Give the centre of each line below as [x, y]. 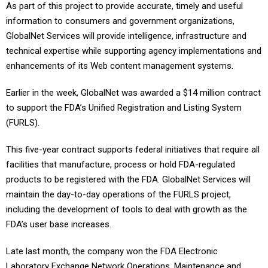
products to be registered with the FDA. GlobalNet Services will [128, 179]
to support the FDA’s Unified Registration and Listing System [124, 108]
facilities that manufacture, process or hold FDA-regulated [121, 165]
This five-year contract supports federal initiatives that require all [133, 150]
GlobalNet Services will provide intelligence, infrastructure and [126, 36]
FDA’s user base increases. [59, 224]
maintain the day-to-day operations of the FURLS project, [118, 194]
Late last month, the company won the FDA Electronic [112, 251]
